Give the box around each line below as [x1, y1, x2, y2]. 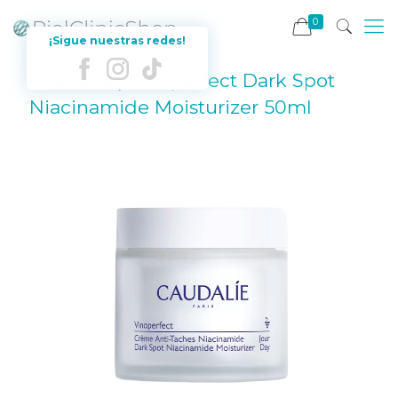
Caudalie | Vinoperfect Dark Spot [29, 69, 335, 92]
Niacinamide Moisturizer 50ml [29, 96, 312, 118]
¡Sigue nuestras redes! [49, 34, 186, 47]
